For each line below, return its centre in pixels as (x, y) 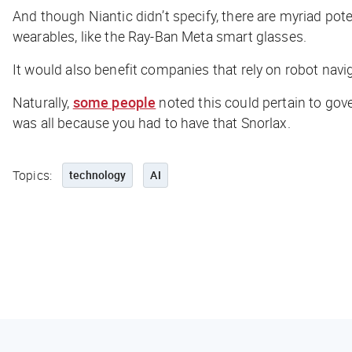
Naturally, (43, 102)
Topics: (33, 175)
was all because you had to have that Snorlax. (152, 122)
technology (98, 174)
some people (114, 102)
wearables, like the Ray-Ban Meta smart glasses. (161, 36)
